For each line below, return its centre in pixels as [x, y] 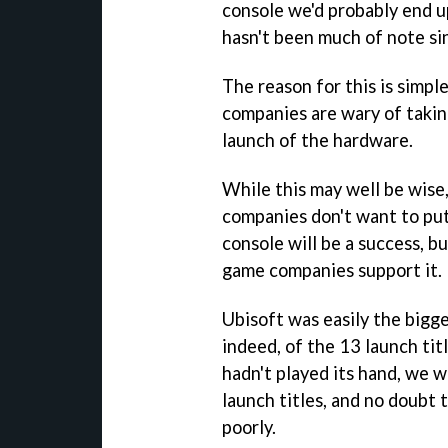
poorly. [249, 426]
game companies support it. [332, 269]
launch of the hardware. [317, 140]
